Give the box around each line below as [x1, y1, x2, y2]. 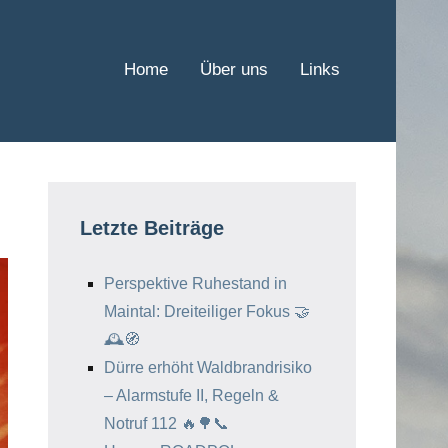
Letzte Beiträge [80, 217, 224, 239]
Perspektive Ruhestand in [104, 275, 287, 292]
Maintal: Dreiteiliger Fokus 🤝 [104, 303, 310, 320]
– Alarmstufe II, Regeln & [104, 387, 279, 404]
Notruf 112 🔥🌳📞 [104, 415, 229, 432]
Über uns [200, 60, 268, 79]
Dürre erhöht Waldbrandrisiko [104, 359, 312, 376]
